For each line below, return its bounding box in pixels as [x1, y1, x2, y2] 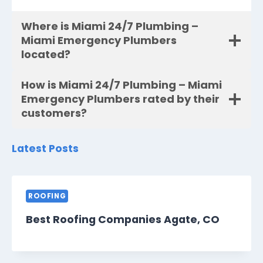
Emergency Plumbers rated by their [21, 92, 220, 107]
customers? [21, 106, 87, 121]
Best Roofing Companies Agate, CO [26, 213, 220, 227]
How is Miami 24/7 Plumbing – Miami [21, 77, 222, 93]
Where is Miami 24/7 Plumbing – [21, 19, 198, 34]
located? [21, 47, 70, 62]
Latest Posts [12, 141, 79, 156]
